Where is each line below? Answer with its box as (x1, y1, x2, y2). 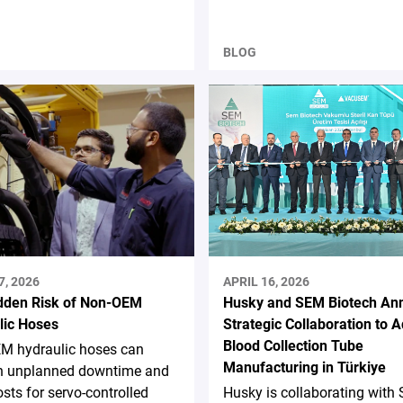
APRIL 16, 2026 (222, 273, 309, 289)
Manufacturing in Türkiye (222, 358, 386, 376)
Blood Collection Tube (222, 336, 363, 354)
